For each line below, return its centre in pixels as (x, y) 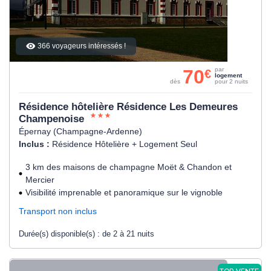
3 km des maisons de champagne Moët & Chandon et (129, 167)
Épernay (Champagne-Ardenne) (80, 132)
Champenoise (53, 119)
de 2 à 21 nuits (128, 234)
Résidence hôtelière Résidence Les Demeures (128, 107)
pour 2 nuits (231, 82)
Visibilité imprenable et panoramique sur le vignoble (124, 193)
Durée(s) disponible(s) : (60, 234)
